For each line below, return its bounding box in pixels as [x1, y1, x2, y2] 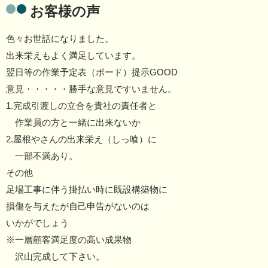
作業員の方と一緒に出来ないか [6, 117, 141, 127]
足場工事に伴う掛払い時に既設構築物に [6, 184, 167, 194]
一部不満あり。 [6, 151, 78, 161]
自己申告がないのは [69, 201, 150, 211]
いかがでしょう [6, 218, 69, 228]
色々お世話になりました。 [6, 33, 114, 44]
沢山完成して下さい [6, 251, 96, 261]
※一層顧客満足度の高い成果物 [6, 234, 132, 245]
